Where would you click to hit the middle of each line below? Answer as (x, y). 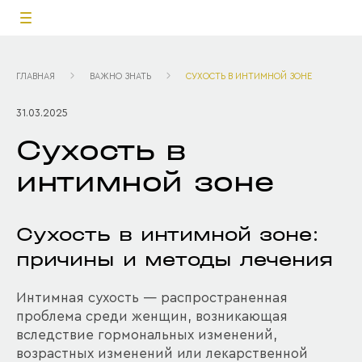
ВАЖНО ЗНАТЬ (120, 76)
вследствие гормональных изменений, (147, 335)
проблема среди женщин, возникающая (152, 316)
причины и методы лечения (175, 259)
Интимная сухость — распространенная (152, 298)
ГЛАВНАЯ (36, 76)
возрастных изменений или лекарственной (162, 354)
